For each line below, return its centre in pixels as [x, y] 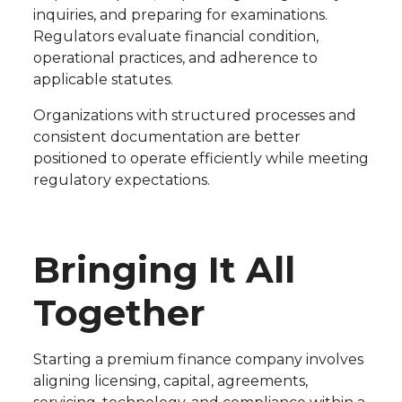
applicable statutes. [103, 80]
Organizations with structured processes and [194, 116]
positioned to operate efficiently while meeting [201, 159]
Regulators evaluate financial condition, [175, 37]
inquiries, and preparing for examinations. [180, 15]
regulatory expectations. [121, 180]
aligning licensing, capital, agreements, [170, 381]
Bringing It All [164, 270]
